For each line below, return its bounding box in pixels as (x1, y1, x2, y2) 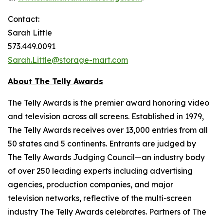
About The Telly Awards (8, 76, 103, 86)
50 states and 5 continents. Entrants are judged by (8, 139, 196, 148)
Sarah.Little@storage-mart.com (8, 55, 128, 65)
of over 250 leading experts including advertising (8, 166, 193, 176)
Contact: (8, 14, 39, 24)
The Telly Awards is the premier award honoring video (8, 98, 209, 108)
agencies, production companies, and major (8, 180, 173, 189)
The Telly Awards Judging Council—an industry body (8, 152, 205, 162)
